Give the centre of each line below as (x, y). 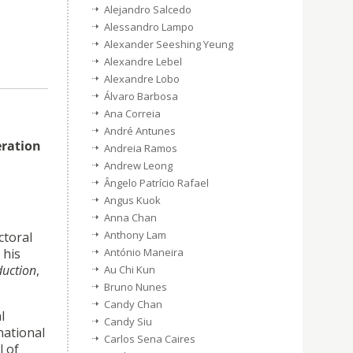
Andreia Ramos (141, 148)
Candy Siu (128, 321)
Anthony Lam (135, 235)
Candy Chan (133, 304)
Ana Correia (132, 113)
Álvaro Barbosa (141, 96)
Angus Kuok (132, 200)
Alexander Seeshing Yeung (169, 44)
